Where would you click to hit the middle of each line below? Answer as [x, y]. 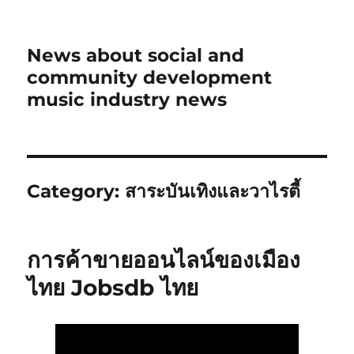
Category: [76, 191]
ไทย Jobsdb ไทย [113, 288]
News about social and [136, 55]
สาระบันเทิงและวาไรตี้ [213, 191]
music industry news [127, 100]
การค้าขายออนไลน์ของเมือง [164, 260]
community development [150, 77]
